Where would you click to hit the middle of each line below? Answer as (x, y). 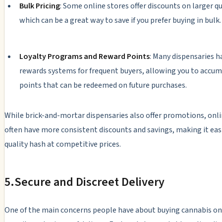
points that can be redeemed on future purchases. (103, 85)
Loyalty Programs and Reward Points (84, 57)
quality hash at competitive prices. (63, 144)
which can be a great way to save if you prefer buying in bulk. (120, 21)
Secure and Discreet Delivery (89, 182)
